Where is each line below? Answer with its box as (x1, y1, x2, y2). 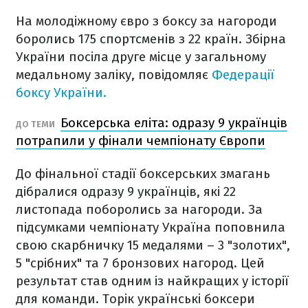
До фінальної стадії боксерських (16, 166, 220, 181)
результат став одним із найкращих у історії (16, 273, 289, 289)
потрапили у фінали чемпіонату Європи (16, 133, 265, 148)
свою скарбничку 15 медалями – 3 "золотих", (16, 237, 290, 253)
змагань (220, 166, 270, 181)
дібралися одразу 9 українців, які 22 (16, 184, 236, 199)
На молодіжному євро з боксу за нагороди (16, 13, 277, 29)
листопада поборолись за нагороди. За (16, 201, 263, 217)
